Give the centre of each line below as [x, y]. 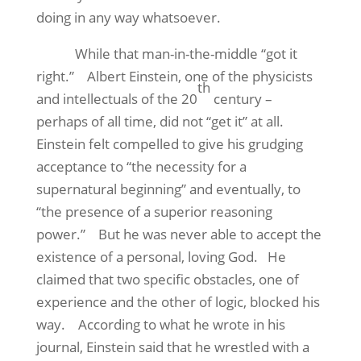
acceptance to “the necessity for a [141, 166]
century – [241, 99]
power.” [60, 234]
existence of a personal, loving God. [147, 257]
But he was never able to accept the [210, 234]
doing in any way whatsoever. [128, 17]
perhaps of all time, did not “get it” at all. [160, 121]
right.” [55, 76]
